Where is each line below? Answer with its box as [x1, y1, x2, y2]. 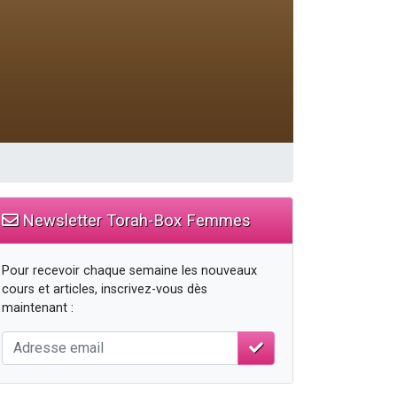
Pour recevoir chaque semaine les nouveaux [2, 262, 257, 278]
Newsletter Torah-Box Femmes [18, 210, 251, 230]
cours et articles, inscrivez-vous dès [2, 281, 207, 297]
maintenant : [2, 300, 74, 315]
